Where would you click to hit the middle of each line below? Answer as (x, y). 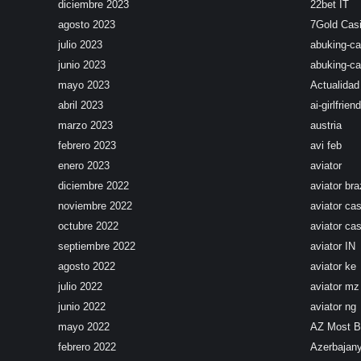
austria (326, 125)
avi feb (326, 145)
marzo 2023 (85, 125)
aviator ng (333, 307)
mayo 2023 (84, 85)
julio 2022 (80, 286)
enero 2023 (84, 166)
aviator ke (333, 266)
